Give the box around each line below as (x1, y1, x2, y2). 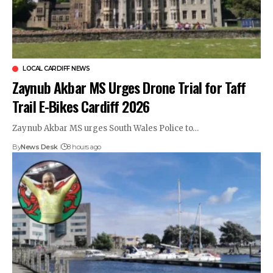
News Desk (21, 142, 58, 151)
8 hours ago (67, 142, 101, 151)
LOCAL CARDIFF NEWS (23, 64, 90, 73)
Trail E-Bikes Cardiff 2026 (12, 94, 149, 117)
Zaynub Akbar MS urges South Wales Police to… (12, 122, 199, 133)
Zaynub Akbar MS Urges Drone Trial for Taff (12, 76, 246, 98)
